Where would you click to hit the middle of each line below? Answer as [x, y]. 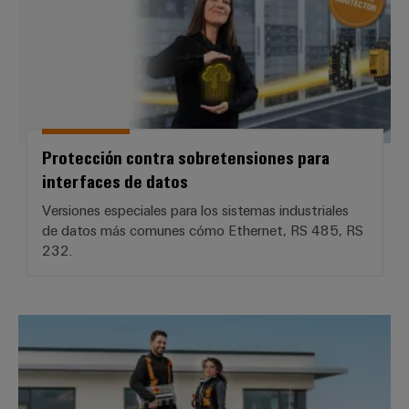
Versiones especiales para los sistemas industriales [195, 210]
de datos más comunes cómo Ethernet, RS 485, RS [203, 231]
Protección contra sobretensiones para [186, 157]
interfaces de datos [115, 181]
